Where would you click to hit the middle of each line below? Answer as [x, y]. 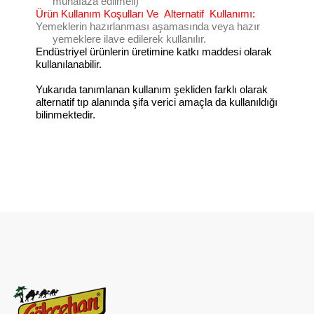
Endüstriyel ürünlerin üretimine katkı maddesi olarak [154, 52]
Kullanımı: [232, 14]
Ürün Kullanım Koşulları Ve [98, 14]
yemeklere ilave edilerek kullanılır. [129, 39]
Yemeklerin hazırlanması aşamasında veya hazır [148, 26]
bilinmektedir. [66, 115]
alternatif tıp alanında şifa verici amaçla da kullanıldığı [157, 102]
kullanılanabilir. [69, 64]
